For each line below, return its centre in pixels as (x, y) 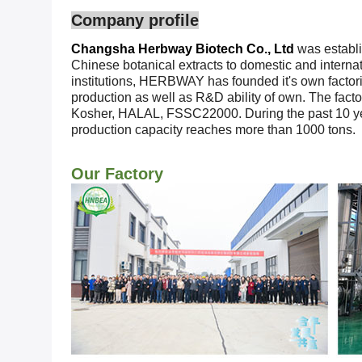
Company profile (135, 20)
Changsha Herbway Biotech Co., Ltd (183, 49)
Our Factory (117, 174)
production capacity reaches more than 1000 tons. (213, 130)
